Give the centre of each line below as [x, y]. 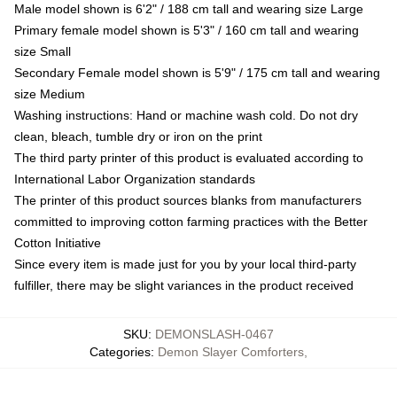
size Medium [50, 93]
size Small [43, 51]
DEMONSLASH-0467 [214, 334]
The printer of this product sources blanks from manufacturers [188, 200]
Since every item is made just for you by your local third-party [185, 264]
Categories [120, 351]
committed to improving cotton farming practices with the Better [191, 221]
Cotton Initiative [58, 242]
